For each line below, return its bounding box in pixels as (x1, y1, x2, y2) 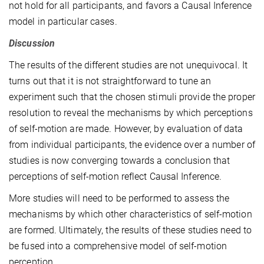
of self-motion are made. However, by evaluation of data (9, 123, 243, 135)
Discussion (9, 38, 55, 49)
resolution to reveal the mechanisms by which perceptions (9, 107, 253, 119)
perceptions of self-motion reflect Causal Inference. (9, 171, 222, 183)
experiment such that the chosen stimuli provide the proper (9, 91, 255, 103)
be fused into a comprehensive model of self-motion (9, 240, 227, 252)
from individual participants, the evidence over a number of (9, 139, 255, 151)
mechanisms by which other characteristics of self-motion (9, 209, 252, 220)
